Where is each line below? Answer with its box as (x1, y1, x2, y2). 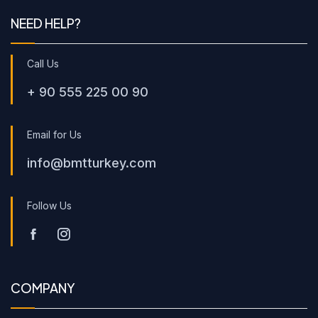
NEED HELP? (11, 15, 81, 32)
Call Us (27, 57, 59, 70)
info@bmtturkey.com (27, 155, 156, 171)
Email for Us (27, 128, 82, 141)
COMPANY (11, 280, 75, 297)
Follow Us (27, 199, 72, 212)
